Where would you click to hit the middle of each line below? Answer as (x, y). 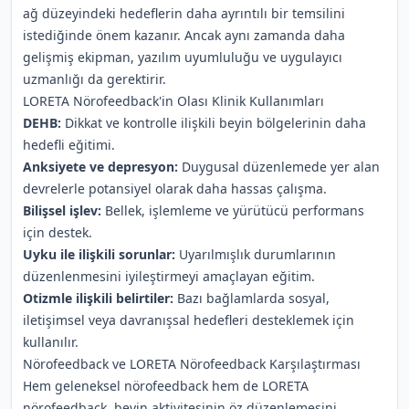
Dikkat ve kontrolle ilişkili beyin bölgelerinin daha (214, 123)
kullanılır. (51, 342)
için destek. (58, 232)
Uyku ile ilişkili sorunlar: (99, 254)
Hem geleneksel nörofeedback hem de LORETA (166, 386)
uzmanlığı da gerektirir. (94, 79)
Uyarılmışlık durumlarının (256, 254)
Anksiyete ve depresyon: (100, 167)
